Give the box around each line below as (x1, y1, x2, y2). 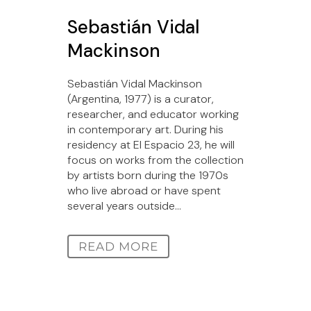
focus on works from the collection (67, 152, 244, 167)
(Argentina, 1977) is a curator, (67, 91, 214, 106)
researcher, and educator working (67, 106, 239, 121)
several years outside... (67, 198, 181, 213)
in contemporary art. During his (67, 121, 224, 137)
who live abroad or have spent (67, 183, 221, 198)
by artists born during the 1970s (67, 167, 228, 183)
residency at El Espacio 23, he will (67, 137, 235, 152)
